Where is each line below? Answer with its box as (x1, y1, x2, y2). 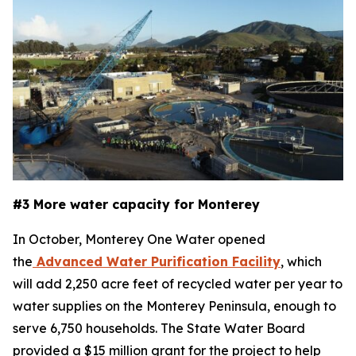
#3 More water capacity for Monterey (13, 196, 260, 212)
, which (281, 253, 322, 269)
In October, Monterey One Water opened (13, 231, 265, 247)
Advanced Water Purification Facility (33, 253, 281, 269)
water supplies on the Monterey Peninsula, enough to (13, 298, 336, 314)
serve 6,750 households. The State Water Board (13, 320, 305, 336)
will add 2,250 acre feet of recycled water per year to (13, 276, 342, 292)
